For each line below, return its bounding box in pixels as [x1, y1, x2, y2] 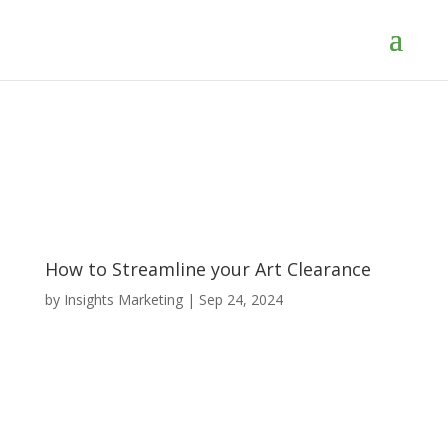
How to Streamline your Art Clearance [44, 257, 371, 281]
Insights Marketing [63, 290, 183, 309]
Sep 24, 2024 [198, 290, 283, 309]
